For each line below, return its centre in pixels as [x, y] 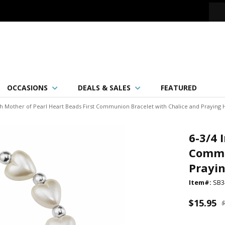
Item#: [201, 182]
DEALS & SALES [104, 88]
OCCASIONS [27, 88]
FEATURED [179, 88]
